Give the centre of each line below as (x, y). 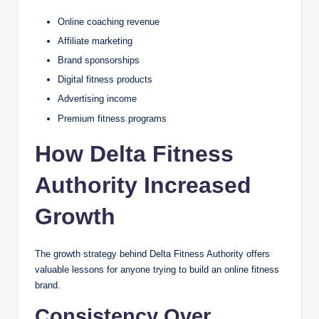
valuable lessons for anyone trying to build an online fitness (157, 269)
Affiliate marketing (95, 41)
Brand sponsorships (99, 61)
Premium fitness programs (112, 118)
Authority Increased (143, 185)
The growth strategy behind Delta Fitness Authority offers (152, 253)
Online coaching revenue (109, 21)
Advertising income (97, 99)
